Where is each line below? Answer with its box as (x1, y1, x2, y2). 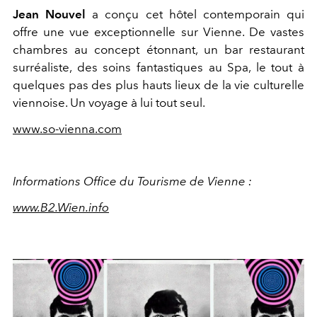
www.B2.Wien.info (13, 200, 109, 215)
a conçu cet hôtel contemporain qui (86, 7, 305, 22)
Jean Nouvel (13, 7, 86, 22)
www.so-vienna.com (13, 122, 122, 137)
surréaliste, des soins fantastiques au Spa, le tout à (13, 60, 304, 75)
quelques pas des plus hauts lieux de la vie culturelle (13, 78, 304, 93)
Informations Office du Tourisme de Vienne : (13, 174, 252, 189)
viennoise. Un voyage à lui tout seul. (13, 96, 205, 110)
